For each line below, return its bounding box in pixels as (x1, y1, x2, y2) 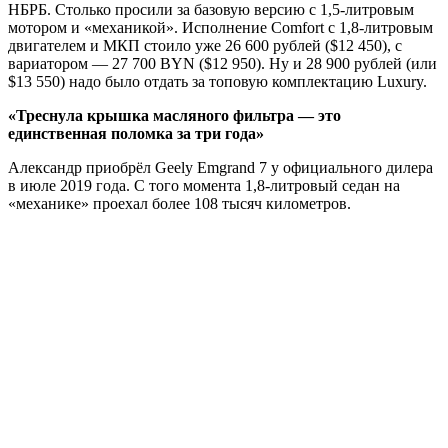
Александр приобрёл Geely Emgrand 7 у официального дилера (8, 158, 433, 176)
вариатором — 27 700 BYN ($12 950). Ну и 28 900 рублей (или (8, 54, 437, 72)
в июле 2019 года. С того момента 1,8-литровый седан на (8, 176, 400, 194)
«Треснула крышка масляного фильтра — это (8, 106, 341, 124)
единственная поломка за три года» (8, 124, 264, 142)
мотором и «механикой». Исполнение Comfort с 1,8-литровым (8, 18, 433, 36)
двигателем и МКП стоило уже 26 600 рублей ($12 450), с (8, 36, 402, 54)
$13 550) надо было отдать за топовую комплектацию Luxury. (8, 72, 427, 90)
